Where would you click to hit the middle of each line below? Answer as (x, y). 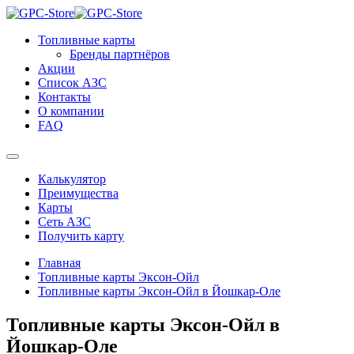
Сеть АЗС (64, 222)
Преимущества (78, 193)
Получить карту (81, 236)
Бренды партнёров (120, 54)
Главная (59, 263)
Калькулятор (72, 179)
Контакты (64, 97)
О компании (71, 111)
